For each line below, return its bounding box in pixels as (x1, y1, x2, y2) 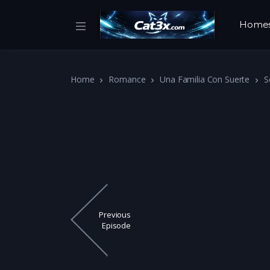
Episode (102, 220, 131, 231)
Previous (99, 209, 131, 221)
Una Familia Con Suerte (160, 74, 250, 85)
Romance (108, 74, 146, 85)
